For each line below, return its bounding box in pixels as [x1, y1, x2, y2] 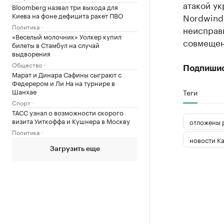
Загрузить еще [49, 145, 100, 152]
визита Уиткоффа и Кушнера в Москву [12, 115, 130, 125]
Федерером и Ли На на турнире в [12, 77, 115, 87]
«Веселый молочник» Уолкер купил [12, 31, 121, 41]
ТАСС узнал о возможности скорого [12, 107, 123, 117]
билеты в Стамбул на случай [12, 39, 99, 49]
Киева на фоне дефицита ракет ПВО [12, 10, 123, 20]
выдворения [12, 48, 50, 58]
